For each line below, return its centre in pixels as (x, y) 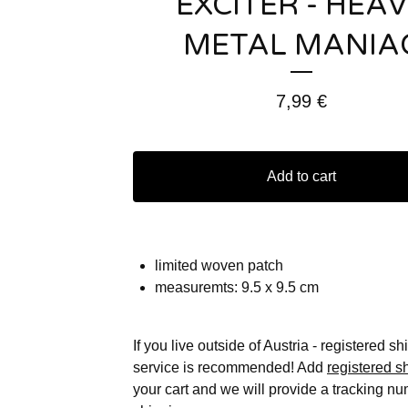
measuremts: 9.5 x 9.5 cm (237, 287)
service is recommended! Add (230, 367)
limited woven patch (219, 265)
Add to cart (301, 176)
